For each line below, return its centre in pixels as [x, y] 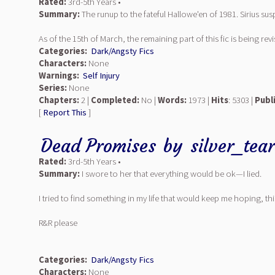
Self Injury [101, 76]
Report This [65, 112]
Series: [53, 88]
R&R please [58, 223]
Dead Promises [98, 146]
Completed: [115, 100]
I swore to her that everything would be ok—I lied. [171, 174]
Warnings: [60, 76]
